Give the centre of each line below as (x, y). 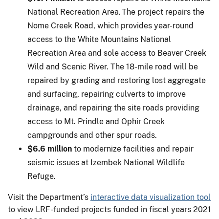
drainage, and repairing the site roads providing (113, 108)
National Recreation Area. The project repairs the (116, 12)
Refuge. (42, 176)
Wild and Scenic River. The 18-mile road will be (113, 66)
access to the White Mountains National (99, 39)
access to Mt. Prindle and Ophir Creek (96, 121)
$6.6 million (50, 149)
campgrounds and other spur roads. (92, 135)
